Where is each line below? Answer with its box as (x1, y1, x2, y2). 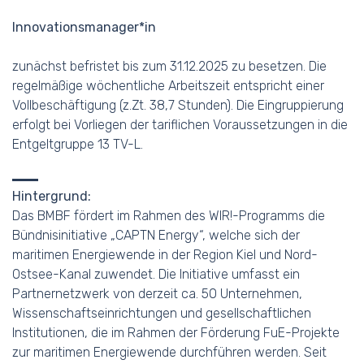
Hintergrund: (12, 188, 91, 204)
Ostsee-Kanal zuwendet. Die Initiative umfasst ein (12, 266, 300, 282)
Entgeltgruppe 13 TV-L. (12, 136, 143, 152)
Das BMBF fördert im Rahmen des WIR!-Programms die (12, 208, 325, 223)
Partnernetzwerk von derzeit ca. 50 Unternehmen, (12, 286, 302, 301)
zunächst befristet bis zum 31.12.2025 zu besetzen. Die (12, 58, 327, 74)
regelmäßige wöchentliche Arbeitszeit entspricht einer (12, 78, 324, 93)
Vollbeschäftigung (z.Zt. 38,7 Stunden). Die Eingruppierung (12, 97, 344, 113)
